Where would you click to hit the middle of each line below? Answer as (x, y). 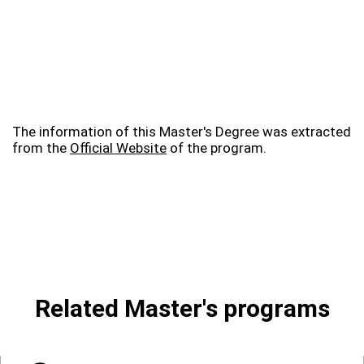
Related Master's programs (182, 308)
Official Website (118, 147)
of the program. (217, 147)
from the (41, 147)
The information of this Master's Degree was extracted (182, 131)
